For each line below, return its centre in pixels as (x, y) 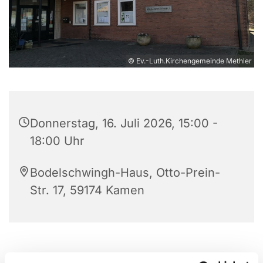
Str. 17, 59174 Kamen (87, 190)
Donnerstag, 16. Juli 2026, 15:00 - (124, 123)
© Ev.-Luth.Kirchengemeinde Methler (190, 60)
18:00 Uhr (57, 141)
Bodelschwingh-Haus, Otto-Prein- (125, 172)
